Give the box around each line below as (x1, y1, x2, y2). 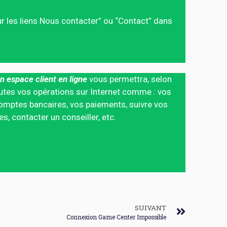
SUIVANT (135, 203, 166, 212)
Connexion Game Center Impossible (66, 213, 166, 221)
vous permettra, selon (89, 74, 172, 84)
